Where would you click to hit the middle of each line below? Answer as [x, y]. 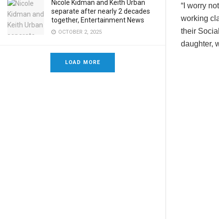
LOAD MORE [83, 62]
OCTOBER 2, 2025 [79, 32]
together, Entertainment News [98, 20]
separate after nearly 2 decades [101, 11]
